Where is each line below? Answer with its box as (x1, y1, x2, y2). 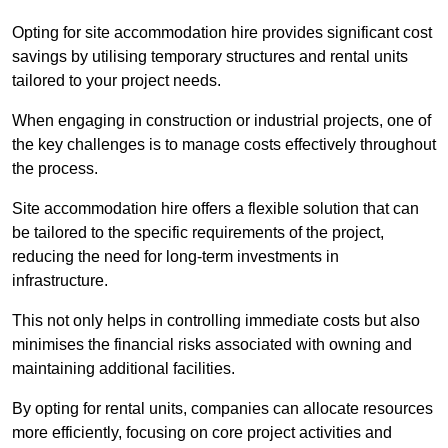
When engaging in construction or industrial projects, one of (12, 112, 431, 130)
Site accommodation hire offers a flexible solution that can (12, 200, 419, 218)
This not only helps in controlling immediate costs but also (12, 312, 420, 330)
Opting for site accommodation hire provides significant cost (12, 24, 432, 42)
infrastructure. (12, 272, 108, 290)
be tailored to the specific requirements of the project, (12, 224, 384, 242)
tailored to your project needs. (12, 72, 221, 90)
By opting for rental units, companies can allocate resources (12, 400, 433, 418)
